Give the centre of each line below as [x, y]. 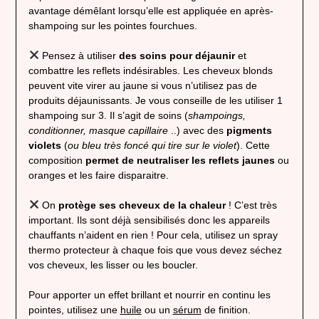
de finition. [226, 310]
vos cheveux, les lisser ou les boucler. [113, 265]
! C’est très [252, 205]
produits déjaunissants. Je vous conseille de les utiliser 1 [155, 101]
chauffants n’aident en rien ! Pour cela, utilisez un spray [153, 235]
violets [45, 146]
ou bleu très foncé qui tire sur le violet [152, 146]
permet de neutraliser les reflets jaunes [181, 161]
